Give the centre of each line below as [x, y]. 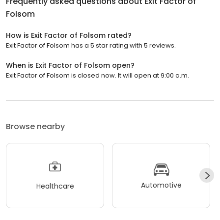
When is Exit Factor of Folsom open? [70, 65]
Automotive [161, 185]
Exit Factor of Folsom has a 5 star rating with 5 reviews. [91, 45]
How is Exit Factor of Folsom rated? [69, 35]
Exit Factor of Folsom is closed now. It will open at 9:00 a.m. [97, 75]
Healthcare [55, 186]
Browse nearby [35, 126]
